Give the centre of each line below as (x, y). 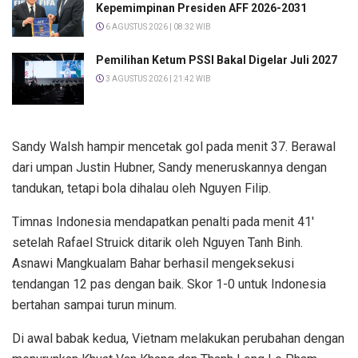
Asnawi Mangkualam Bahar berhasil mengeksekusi (153, 263)
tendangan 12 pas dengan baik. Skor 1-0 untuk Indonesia (169, 284)
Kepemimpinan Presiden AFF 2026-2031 (201, 8)
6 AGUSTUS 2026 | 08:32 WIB (157, 27)
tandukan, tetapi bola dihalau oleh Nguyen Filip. (141, 188)
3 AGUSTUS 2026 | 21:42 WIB (157, 79)
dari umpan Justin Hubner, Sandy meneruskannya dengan (169, 167)
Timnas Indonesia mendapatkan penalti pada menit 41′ (163, 221)
